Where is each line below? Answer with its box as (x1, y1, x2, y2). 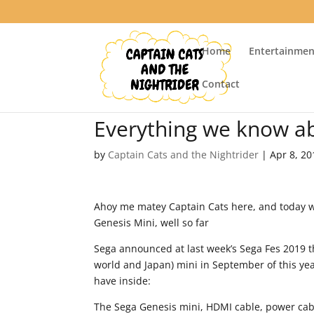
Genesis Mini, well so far (94, 216, 210, 229)
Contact (202, 76, 240, 90)
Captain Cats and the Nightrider (108, 148, 259, 161)
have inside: (94, 274, 151, 287)
